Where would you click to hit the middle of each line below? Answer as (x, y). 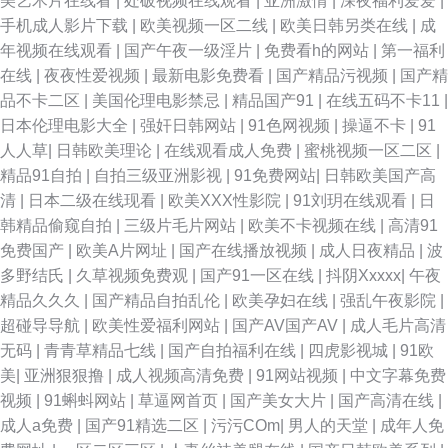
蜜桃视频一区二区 (370, 150)
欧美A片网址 (123, 250)
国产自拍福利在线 (234, 350)
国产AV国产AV (287, 325)
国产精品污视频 (334, 75)
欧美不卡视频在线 (314, 225)
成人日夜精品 (369, 250)
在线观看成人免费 (230, 150)
